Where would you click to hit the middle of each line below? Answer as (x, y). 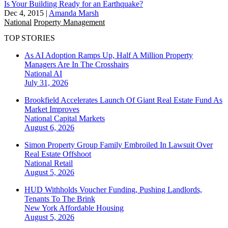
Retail (63, 163)
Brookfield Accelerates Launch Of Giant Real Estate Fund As (123, 100)
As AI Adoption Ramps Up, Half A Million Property (109, 55)
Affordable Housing (91, 208)
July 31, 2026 (46, 83)
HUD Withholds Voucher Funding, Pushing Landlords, (113, 190)
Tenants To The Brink (60, 199)
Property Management (69, 22)
